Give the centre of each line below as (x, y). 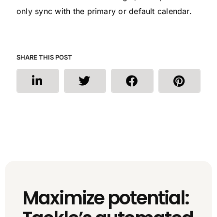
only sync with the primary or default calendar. (104, 11)
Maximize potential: (106, 198)
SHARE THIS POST (44, 57)
